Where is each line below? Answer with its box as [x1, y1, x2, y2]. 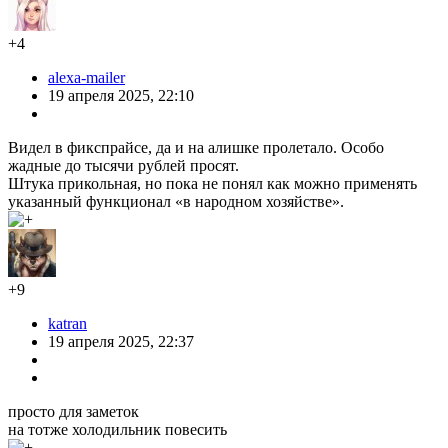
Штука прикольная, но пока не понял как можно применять [8, 174, 417, 192]
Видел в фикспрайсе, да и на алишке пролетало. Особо [8, 138, 384, 156]
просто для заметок [8, 402, 139, 420]
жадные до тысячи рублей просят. [8, 156, 239, 174]
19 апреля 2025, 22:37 [48, 332, 194, 350]
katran [48, 314, 87, 332]
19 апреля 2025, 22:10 [48, 86, 194, 104]
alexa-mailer [48, 68, 125, 86]
